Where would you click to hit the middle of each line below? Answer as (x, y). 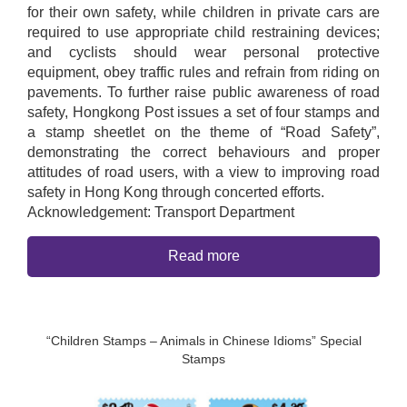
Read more (203, 256)
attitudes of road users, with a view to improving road (203, 172)
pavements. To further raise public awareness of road (203, 92)
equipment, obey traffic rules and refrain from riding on (203, 72)
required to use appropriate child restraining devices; (203, 32)
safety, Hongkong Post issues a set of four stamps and (203, 112)
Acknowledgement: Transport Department (161, 212)
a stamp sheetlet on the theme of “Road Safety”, (203, 132)
